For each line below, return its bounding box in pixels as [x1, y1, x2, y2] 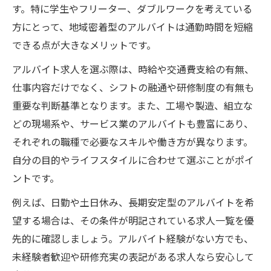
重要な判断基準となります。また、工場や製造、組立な [12, 97, 253, 113]
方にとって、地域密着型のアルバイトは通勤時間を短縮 [12, 19, 253, 34]
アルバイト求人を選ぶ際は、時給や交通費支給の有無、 [12, 61, 254, 76]
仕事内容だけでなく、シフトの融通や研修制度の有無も [12, 79, 254, 94]
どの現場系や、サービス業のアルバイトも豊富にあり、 [12, 116, 253, 131]
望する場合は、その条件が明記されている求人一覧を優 [12, 212, 254, 227]
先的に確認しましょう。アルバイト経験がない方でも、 [12, 230, 253, 246]
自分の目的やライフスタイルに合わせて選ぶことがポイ [12, 152, 254, 167]
